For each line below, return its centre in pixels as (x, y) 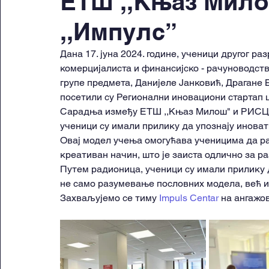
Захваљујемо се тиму (110, 198)
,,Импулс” (119, 32)
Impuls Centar (189, 198)
